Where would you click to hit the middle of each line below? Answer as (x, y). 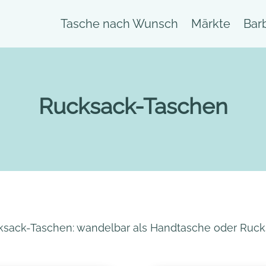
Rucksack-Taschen (133, 106)
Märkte (210, 24)
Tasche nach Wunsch (119, 24)
